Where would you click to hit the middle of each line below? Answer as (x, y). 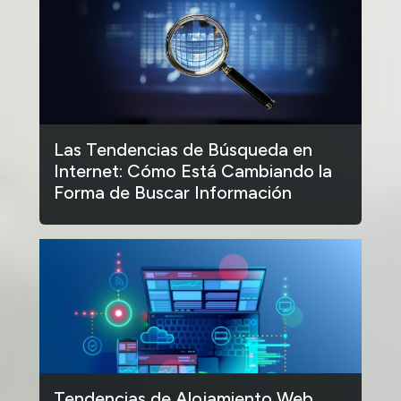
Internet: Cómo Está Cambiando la (193, 171)
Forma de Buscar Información (173, 192)
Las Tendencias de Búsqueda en (183, 149)
